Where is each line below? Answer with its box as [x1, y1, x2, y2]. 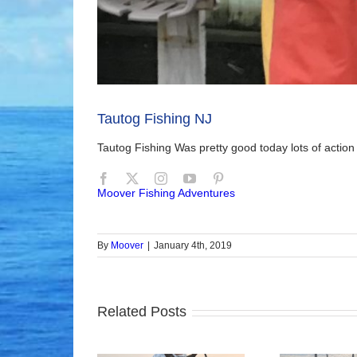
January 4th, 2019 [154, 240, 232, 252]
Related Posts [97, 304, 186, 320]
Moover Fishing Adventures [97, 186, 235, 200]
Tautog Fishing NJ [97, 111, 212, 127]
